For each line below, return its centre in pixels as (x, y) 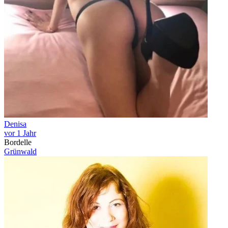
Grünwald (20, 151)
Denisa (15, 124)
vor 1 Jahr (20, 133)
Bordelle (18, 142)
